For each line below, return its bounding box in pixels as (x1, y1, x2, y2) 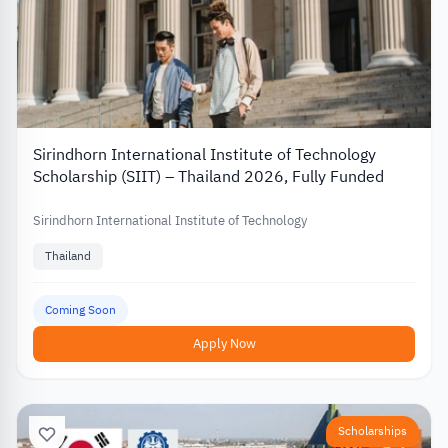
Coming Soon (45, 301, 116, 320)
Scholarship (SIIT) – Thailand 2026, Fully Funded (33, 165, 384, 190)
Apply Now (192, 334, 256, 354)
